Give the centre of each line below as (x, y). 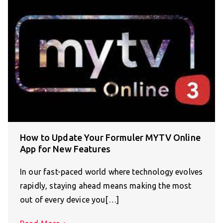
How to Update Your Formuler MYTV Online (110, 137)
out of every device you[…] (69, 199)
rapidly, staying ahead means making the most (106, 185)
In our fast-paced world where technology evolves (111, 171)
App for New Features (65, 149)
